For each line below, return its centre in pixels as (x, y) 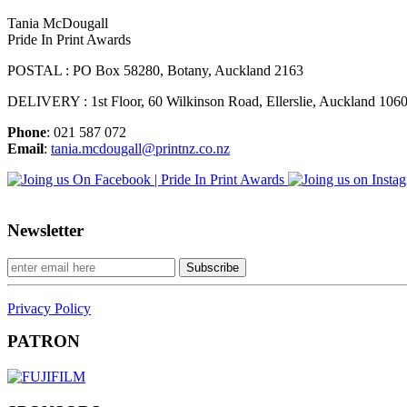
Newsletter (45, 231)
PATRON (44, 342)
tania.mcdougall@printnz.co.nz (140, 148)
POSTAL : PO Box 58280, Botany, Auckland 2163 (157, 70)
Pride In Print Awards (69, 39)
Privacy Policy (49, 309)
